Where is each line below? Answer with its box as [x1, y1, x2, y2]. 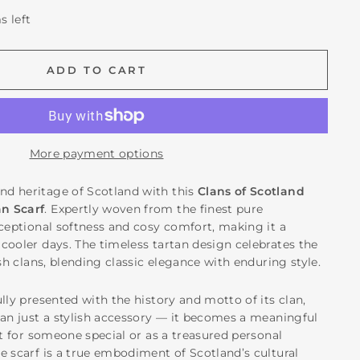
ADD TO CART [46, 63, 147, 76]
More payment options [29, 145, 164, 161]
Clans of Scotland [197, 183, 305, 198]
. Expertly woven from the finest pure [44, 201, 264, 216]
